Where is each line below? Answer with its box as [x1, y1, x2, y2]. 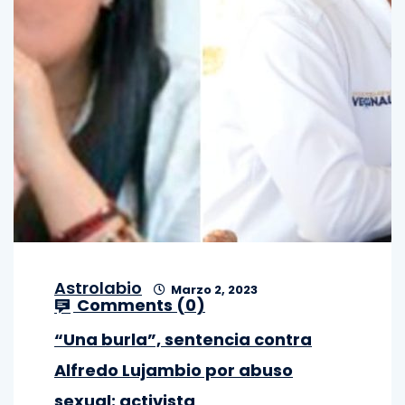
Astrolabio [54, 277, 142, 299]
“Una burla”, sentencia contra [54, 328, 312, 351]
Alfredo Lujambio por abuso [54, 359, 293, 381]
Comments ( [73, 294, 185, 316]
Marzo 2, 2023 [168, 281, 258, 298]
